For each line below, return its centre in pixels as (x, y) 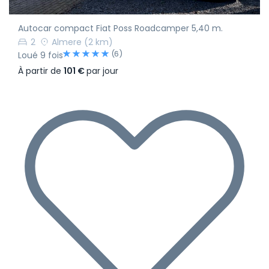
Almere (67, 42)
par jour (102, 71)
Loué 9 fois (41, 55)
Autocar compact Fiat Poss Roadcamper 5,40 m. (120, 28)
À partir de (41, 71)
